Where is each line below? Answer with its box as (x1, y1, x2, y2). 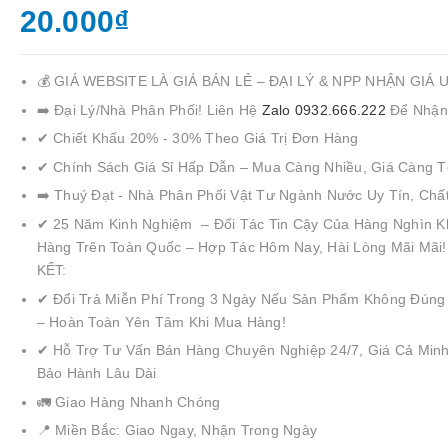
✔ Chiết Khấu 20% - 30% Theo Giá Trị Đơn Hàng (36, 130, 359, 147)
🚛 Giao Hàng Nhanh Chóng (36, 393, 221, 410)
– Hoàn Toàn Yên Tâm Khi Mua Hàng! (36, 313, 286, 330)
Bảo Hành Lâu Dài (36, 365, 157, 382)
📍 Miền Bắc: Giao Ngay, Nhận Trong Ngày (36, 422, 318, 439)
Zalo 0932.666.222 (261, 101, 391, 118)
